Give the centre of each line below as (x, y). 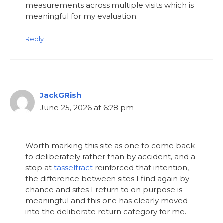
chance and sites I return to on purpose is (104, 190)
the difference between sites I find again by (107, 179)
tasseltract (73, 168)
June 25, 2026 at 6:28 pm (87, 107)
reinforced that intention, (141, 168)
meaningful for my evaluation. (82, 16)
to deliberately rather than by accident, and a (110, 157)
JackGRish (60, 95)
